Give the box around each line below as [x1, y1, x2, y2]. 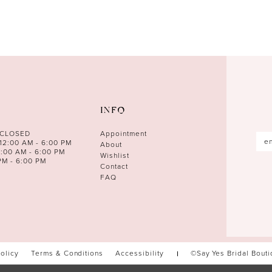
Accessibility [115, 248, 164, 259]
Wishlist [100, 150, 129, 161]
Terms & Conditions [30, 248, 104, 259]
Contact [100, 161, 129, 172]
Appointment [100, 128, 147, 140]
